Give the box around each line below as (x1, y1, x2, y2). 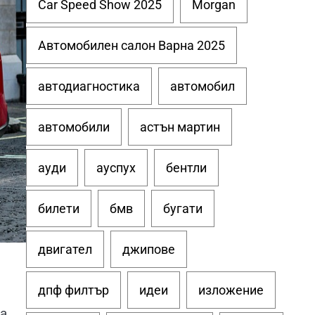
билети (37, 201, 79, 216)
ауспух (96, 160, 136, 175)
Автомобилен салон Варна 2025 (37, 38, 225, 53)
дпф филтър (37, 283, 109, 297)
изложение (198, 283, 264, 297)
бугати (162, 201, 202, 216)
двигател (37, 242, 92, 257)
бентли (165, 160, 207, 175)
